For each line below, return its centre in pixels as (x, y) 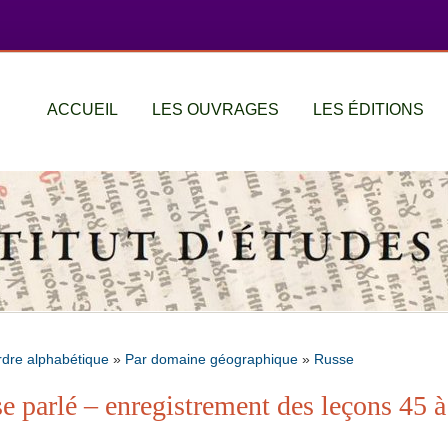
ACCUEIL (82, 110)
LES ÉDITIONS (368, 110)
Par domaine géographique (211, 358)
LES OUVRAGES (215, 110)
